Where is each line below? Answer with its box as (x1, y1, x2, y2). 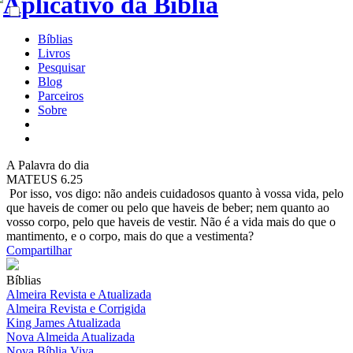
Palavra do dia (15, 158, 89, 172)
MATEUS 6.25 (6, 173, 83, 186)
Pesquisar (38, 61, 85, 74)
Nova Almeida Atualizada (6, 330, 135, 344)
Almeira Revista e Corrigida (6, 302, 146, 315)
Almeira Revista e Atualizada (6, 288, 151, 301)
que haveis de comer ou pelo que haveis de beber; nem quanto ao (6, 201, 329, 214)
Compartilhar (6, 243, 72, 257)
